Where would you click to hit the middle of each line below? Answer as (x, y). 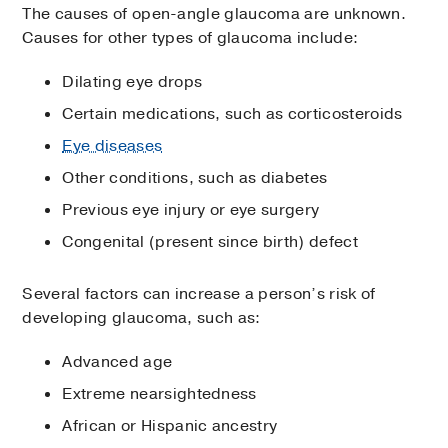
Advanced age (117, 362)
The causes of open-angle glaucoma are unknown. (214, 14)
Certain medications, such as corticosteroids (232, 114)
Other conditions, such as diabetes (195, 178)
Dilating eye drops (132, 82)
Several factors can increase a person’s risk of (199, 294)
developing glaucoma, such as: (141, 318)
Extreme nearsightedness (159, 394)
